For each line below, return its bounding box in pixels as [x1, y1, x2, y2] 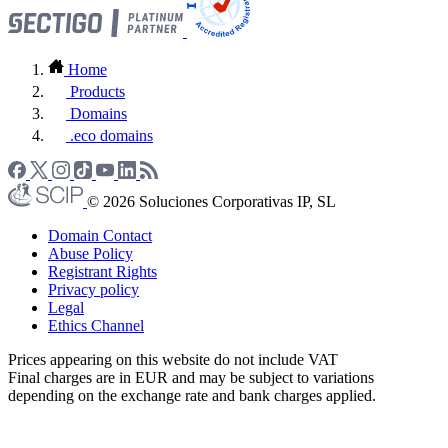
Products [70, 82, 125, 100]
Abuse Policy [48, 244, 133, 262]
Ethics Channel [48, 316, 144, 334]
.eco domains [70, 126, 153, 144]
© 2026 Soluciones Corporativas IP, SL [87, 192, 336, 210]
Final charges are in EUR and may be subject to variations [8, 368, 374, 386]
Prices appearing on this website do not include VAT [8, 350, 338, 368]
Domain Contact [48, 226, 152, 244]
